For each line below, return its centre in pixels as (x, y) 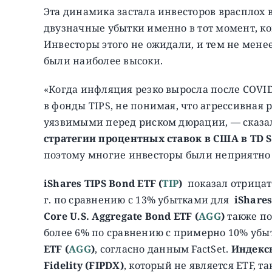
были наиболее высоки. (103, 60)
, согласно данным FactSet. (163, 249)
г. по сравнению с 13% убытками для (139, 199)
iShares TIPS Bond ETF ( (103, 183)
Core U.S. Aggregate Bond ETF (118, 216)
